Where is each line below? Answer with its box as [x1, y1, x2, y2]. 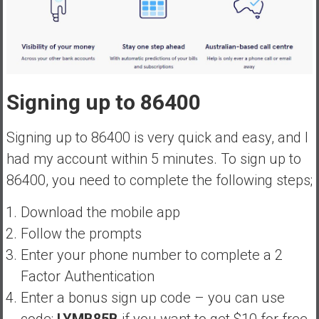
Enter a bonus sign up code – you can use [20, 288, 285, 306]
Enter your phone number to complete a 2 [20, 246, 283, 263]
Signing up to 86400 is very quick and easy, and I [6, 128, 308, 146]
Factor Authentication [20, 267, 155, 285]
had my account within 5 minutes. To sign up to [6, 150, 301, 167]
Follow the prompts [20, 224, 142, 242]
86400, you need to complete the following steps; [6, 171, 313, 189]
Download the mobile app [20, 203, 180, 221]
